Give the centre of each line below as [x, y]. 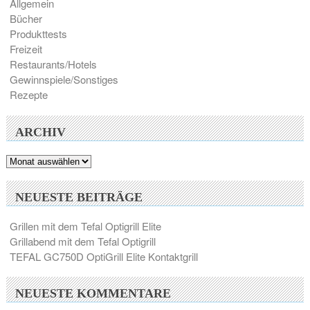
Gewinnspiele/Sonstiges [64, 79]
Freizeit [26, 48]
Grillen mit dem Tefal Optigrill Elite [85, 226]
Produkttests [38, 33]
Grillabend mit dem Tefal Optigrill [82, 241]
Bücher [26, 18]
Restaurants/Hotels [53, 64]
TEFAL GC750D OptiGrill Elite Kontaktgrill [103, 256]
